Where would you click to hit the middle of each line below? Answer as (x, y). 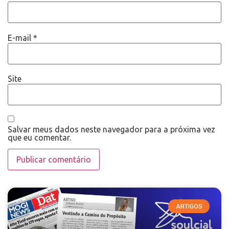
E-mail (20, 38)
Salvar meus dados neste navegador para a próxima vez (111, 129)
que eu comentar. (39, 137)
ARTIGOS (189, 206)
